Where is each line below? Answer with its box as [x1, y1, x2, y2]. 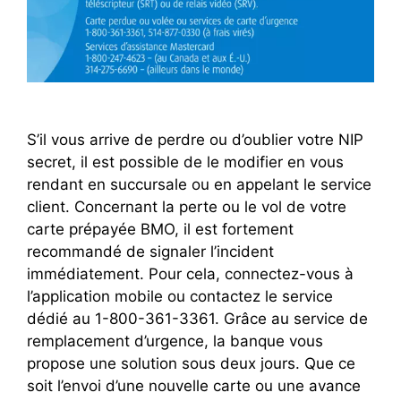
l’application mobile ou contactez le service [27, 286, 333, 305]
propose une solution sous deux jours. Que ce [27, 354, 355, 372]
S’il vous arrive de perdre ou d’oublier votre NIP [27, 130, 363, 149]
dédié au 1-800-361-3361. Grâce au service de [27, 309, 368, 328]
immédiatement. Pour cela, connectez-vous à [27, 264, 354, 283]
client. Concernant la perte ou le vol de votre [27, 197, 346, 216]
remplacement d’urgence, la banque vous [27, 331, 323, 350]
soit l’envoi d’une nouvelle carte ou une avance [27, 376, 361, 395]
